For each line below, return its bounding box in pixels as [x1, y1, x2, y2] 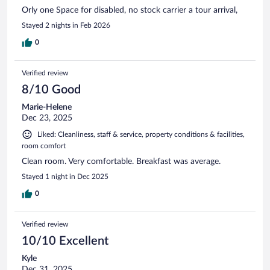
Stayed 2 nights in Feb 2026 [22, 21, 110, 29]
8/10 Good [22, 83, 81, 96]
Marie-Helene [22, 102, 72, 111]
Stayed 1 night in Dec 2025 [22, 172, 108, 180]
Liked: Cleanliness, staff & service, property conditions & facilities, [37, 130, 245, 138]
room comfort [22, 142, 66, 149]
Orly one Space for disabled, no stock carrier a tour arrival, [22, 5, 237, 14]
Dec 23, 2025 [22, 113, 72, 122]
